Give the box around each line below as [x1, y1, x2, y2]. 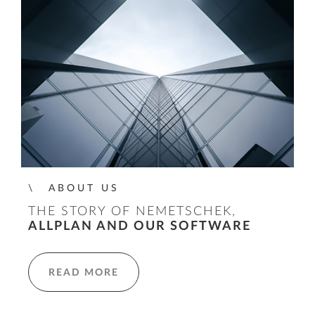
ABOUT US [48, 183, 120, 194]
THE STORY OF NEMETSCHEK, [28, 205, 236, 218]
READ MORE [49, 268, 120, 278]
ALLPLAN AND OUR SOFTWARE [28, 219, 251, 233]
